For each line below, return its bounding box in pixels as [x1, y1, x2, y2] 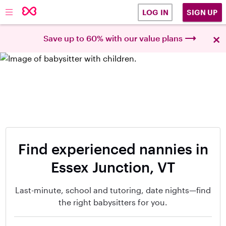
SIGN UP [187, 8, 218, 17]
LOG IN [142, 8, 168, 17]
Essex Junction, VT [51, 159, 175, 175]
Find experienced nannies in [18, 141, 208, 157]
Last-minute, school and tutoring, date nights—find [15, 185, 211, 195]
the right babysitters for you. [59, 197, 167, 207]
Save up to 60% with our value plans [43, 33, 183, 43]
